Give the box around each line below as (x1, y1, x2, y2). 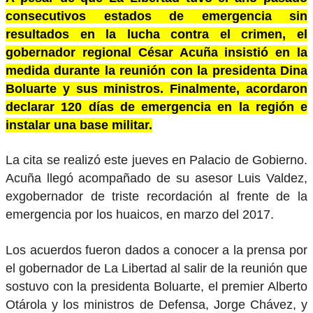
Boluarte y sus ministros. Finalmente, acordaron (6, 81, 307, 96)
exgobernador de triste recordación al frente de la (6, 189, 307, 204)
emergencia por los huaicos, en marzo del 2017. (6, 208, 274, 222)
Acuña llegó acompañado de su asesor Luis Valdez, (6, 171, 307, 186)
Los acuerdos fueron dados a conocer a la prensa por (6, 243, 307, 258)
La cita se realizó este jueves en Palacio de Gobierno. (6, 153, 307, 168)
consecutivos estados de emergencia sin (6, 8, 307, 23)
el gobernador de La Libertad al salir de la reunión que (6, 261, 307, 276)
